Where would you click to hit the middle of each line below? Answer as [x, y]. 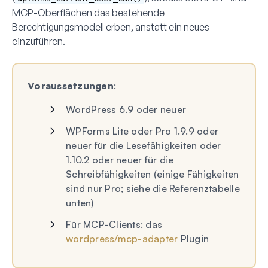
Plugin [193, 238]
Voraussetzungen [71, 85]
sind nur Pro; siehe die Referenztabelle [153, 188]
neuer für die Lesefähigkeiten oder [144, 145]
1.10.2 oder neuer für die [120, 159]
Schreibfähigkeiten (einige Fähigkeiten [153, 174]
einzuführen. [39, 41]
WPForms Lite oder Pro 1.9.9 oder [142, 131]
